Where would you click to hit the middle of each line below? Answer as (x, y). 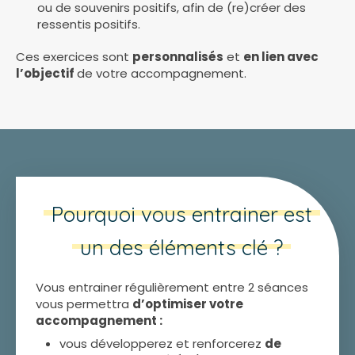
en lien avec (281, 57)
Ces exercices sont (74, 57)
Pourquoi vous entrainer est (181, 214)
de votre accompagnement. (163, 73)
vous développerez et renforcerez (162, 344)
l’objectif (46, 73)
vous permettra (84, 304)
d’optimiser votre (188, 304)
